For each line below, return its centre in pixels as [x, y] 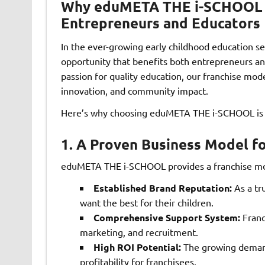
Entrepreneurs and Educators [160, 23]
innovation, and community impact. [134, 91]
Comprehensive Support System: [167, 217]
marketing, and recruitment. [139, 232]
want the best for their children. [146, 202]
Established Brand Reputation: [162, 188]
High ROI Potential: [137, 247]
